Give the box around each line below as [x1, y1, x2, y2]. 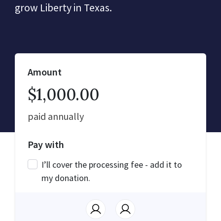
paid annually [28, 110, 84, 122]
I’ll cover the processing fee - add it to [41, 158, 182, 170]
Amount [28, 65, 62, 78]
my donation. [41, 172, 90, 184]
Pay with [28, 138, 64, 150]
